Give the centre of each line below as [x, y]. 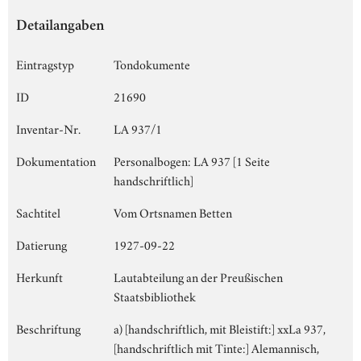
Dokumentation [56, 160]
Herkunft [39, 276]
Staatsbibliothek [155, 295]
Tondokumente [152, 63]
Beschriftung [48, 328]
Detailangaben [60, 27]
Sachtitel [38, 212]
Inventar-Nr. [48, 128]
